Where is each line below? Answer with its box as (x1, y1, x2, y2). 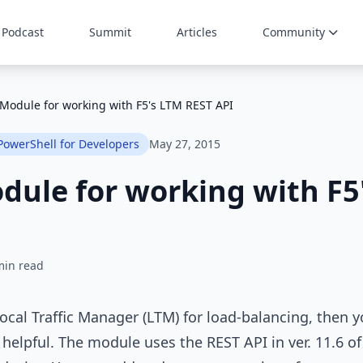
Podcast (2, 24, 44, 40)
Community (263, 24, 325, 40)
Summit (89, 24, 131, 40)
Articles (177, 24, 217, 40)
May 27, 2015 (149, 136, 220, 152)
